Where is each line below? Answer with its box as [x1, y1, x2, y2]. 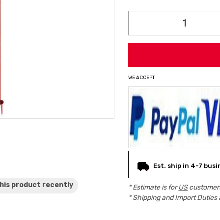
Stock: [128, 15, 159, 26]
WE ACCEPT [128, 75, 155, 81]
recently [42, 181, 74, 189]
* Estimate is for [128, 183, 179, 192]
